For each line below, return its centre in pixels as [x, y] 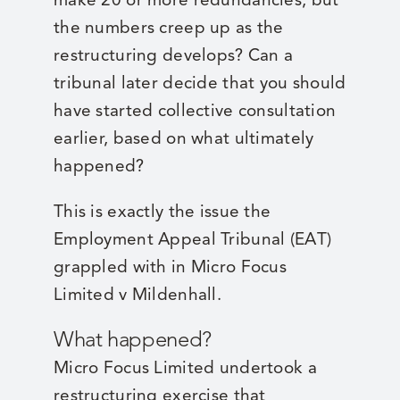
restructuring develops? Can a [173, 55]
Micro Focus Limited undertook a [185, 368]
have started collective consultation [195, 111]
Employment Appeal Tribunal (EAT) [192, 239]
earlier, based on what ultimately [183, 138]
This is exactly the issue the [162, 212]
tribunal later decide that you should [200, 83]
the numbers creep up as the [168, 28]
